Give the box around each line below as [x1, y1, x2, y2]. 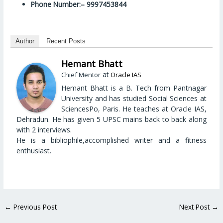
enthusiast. [16, 146, 52, 156]
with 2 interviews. [16, 125, 72, 135]
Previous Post [11, 202, 57, 212]
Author [15, 37, 35, 45]
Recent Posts [46, 37, 86, 45]
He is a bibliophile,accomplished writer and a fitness [16, 135, 207, 145]
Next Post [179, 202, 212, 212]
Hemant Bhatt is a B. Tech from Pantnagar [61, 83, 207, 93]
